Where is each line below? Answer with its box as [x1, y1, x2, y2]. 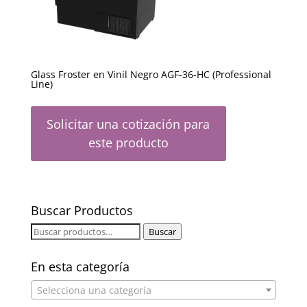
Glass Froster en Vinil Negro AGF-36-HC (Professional [30, 68, 271, 81]
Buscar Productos [30, 201, 133, 219]
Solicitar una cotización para [47, 116, 210, 133]
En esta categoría [30, 258, 130, 275]
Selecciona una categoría [36, 283, 151, 297]
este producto [88, 134, 169, 151]
